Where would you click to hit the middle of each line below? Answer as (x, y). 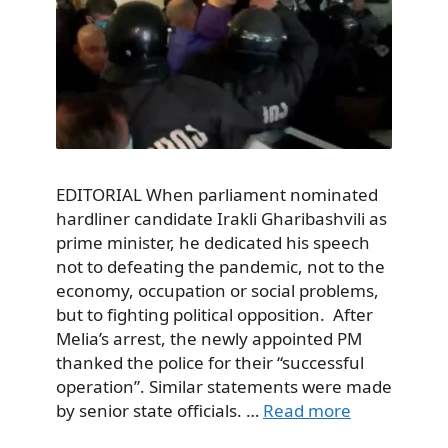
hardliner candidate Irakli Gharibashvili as (221, 219)
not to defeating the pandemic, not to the (220, 267)
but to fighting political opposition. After (214, 315)
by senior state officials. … (159, 411)
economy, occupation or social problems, (217, 291)
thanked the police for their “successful (210, 363)
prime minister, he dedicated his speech (213, 243)
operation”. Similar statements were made (224, 387)
